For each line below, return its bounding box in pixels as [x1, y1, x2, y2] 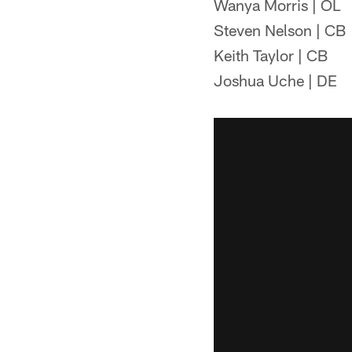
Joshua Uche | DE [214, 71, 337, 90]
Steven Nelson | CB [214, 20, 346, 39]
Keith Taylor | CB [214, 46, 328, 64]
